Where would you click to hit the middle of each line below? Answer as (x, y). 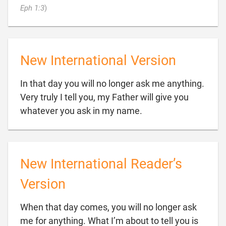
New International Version (98, 61)
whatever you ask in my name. (81, 111)
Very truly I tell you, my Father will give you (104, 97)
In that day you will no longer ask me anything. (112, 83)
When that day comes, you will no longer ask (108, 207)
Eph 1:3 (32, 8)
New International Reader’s (101, 164)
